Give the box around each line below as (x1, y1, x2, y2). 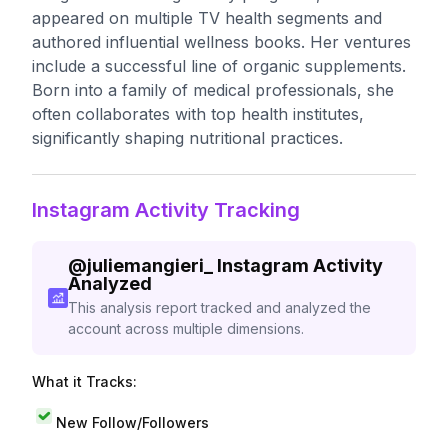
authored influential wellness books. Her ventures (32, 32, 411, 52)
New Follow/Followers (56, 413, 209, 431)
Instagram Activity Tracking (32, 198, 300, 222)
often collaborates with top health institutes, (32, 104, 364, 124)
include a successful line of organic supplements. (32, 56, 406, 76)
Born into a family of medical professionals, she (32, 80, 394, 100)
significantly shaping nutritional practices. (32, 128, 343, 148)
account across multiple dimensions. (67, 320, 304, 337)
